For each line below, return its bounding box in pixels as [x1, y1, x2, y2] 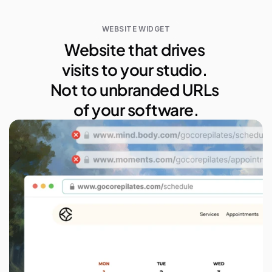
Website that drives [64, 39, 205, 59]
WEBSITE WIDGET [101, 24, 171, 33]
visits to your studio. [62, 59, 210, 80]
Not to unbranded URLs [50, 80, 219, 100]
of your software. [73, 100, 199, 120]
